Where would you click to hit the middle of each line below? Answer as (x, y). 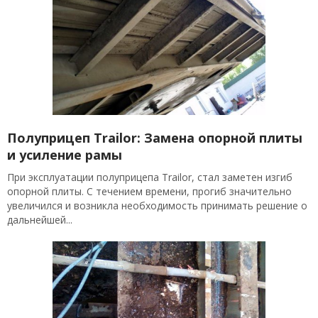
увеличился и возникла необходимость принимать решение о (157, 205)
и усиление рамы (65, 155)
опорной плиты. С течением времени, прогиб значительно (149, 191)
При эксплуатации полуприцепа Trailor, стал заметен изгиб (150, 177)
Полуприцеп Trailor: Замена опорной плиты (155, 138)
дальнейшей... (40, 220)
